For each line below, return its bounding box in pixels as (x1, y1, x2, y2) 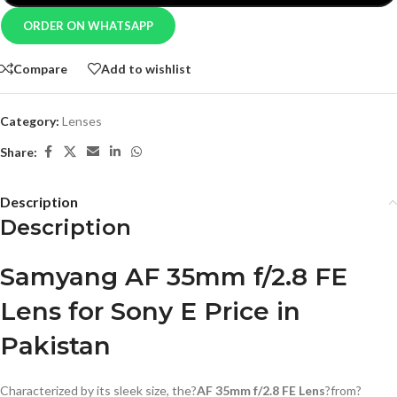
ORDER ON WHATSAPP (23, 19, 154, 33)
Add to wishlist (101, 60, 191, 76)
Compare (13, 60, 67, 76)
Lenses (62, 113, 102, 128)
